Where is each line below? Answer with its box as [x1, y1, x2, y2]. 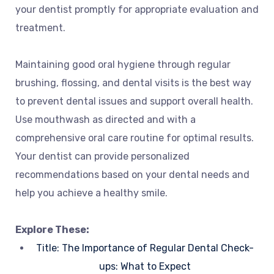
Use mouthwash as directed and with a [15, 114, 196, 126]
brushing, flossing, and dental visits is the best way [15, 77, 251, 89]
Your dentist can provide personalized [15, 150, 190, 163]
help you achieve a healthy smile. [15, 187, 168, 199]
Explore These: [15, 224, 89, 236]
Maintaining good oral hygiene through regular [15, 59, 231, 71]
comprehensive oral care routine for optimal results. [15, 132, 254, 144]
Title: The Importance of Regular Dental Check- [35, 242, 254, 254]
